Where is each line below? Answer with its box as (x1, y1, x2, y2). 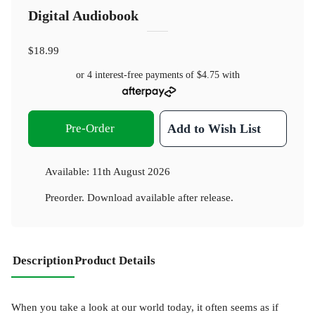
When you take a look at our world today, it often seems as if (11, 301, 278, 314)
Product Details (75, 253, 155, 267)
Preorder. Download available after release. (45, 191, 233, 203)
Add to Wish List (167, 121, 262, 136)
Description (13, 253, 73, 267)
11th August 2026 (92, 165, 170, 177)
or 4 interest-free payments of (75, 70, 197, 81)
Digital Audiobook (28, 8, 139, 24)
